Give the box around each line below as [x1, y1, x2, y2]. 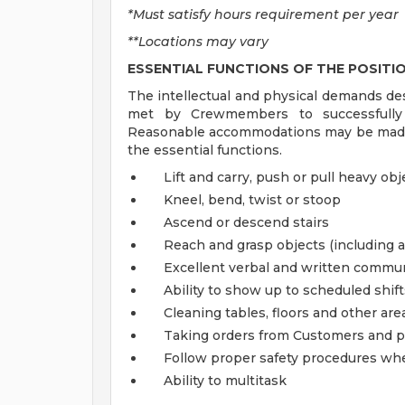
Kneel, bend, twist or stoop [164, 192, 341, 208]
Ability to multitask [164, 372, 287, 389]
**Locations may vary [127, 33, 268, 50]
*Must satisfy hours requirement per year [127, 6, 399, 23]
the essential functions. [127, 142, 282, 158]
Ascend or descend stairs [164, 214, 329, 231]
